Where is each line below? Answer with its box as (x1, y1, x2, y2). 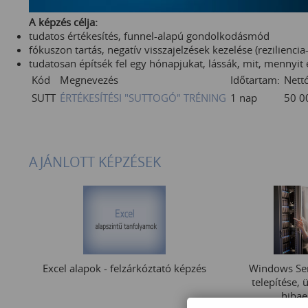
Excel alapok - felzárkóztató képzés (42, 261, 206, 275)
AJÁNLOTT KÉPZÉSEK (29, 153, 161, 171)
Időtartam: (230, 73, 280, 87)
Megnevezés (60, 73, 118, 87)
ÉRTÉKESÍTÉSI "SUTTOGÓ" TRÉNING (60, 91, 226, 104)
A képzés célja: (29, 15, 98, 29)
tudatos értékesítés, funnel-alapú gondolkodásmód (29, 29, 269, 43)
